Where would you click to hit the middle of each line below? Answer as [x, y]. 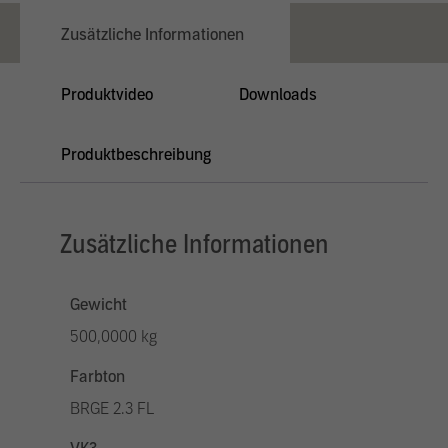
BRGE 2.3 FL [112, 408]
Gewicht [98, 304]
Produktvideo [107, 94]
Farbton [97, 376]
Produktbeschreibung [136, 154]
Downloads [278, 94]
